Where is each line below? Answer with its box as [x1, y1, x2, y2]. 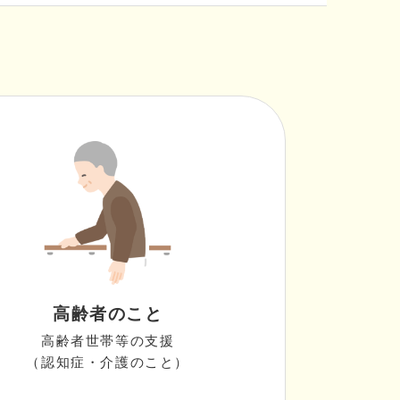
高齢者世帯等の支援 [41, 333, 175, 349]
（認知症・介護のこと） [26, 354, 190, 371]
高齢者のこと [52, 304, 163, 324]
